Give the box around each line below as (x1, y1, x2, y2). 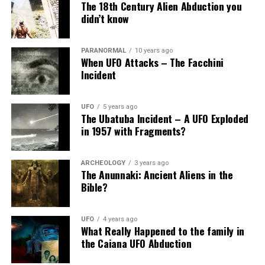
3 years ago (134, 159, 169, 167)
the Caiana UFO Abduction (80, 235, 192, 251)
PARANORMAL (80, 46, 126, 54)
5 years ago (102, 102, 137, 111)
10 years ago (134, 46, 173, 54)
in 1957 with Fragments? (80, 122, 186, 138)
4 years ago (102, 215, 137, 223)
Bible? (80, 179, 108, 195)
